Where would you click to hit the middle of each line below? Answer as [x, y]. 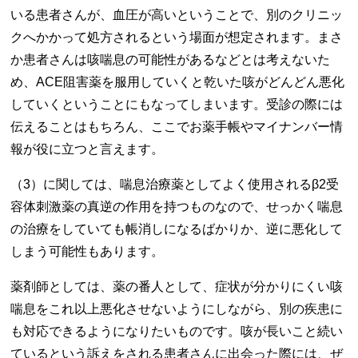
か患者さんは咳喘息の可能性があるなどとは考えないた [170, 59]
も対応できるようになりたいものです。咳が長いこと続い [177, 331]
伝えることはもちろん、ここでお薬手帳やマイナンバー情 [177, 126]
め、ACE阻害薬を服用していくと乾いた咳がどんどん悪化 [177, 82]
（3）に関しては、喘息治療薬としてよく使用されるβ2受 [175, 184]
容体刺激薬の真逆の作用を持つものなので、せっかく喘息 [177, 206]
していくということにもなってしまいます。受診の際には [177, 104]
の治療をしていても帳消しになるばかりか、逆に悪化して [177, 229]
